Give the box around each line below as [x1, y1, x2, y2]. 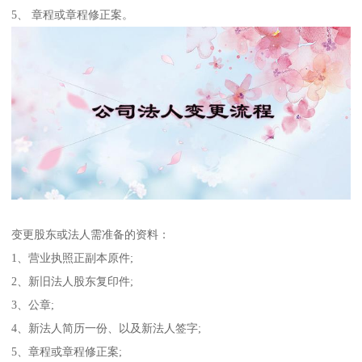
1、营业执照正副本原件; [11, 250, 134, 264]
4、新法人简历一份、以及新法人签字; [11, 321, 202, 335]
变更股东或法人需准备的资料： [11, 227, 170, 241]
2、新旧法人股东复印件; [11, 274, 134, 288]
